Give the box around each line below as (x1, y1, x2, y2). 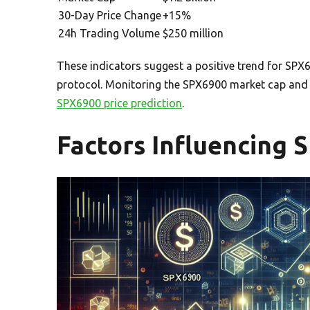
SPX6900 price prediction (57, 96, 182, 109)
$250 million (163, 26, 224, 39)
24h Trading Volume (58, 26, 160, 39)
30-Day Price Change (58, 8, 161, 21)
